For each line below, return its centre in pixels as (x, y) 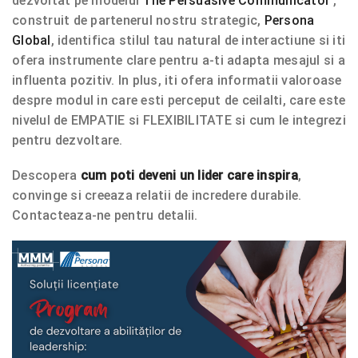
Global (32, 41)
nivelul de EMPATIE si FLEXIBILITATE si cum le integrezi (179, 121)
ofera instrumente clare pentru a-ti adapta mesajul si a (179, 61)
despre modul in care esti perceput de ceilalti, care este (179, 101)
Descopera (46, 176)
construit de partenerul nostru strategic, (138, 21)
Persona (289, 21)
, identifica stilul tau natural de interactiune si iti (198, 41)
